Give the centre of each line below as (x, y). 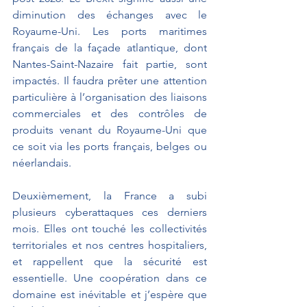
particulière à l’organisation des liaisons (110, 97)
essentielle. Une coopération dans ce (110, 278)
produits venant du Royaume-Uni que (110, 130)
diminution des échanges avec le (110, 14)
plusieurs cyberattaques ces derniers (110, 212)
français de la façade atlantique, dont (110, 47)
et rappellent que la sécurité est (110, 261)
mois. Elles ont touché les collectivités (110, 228)
